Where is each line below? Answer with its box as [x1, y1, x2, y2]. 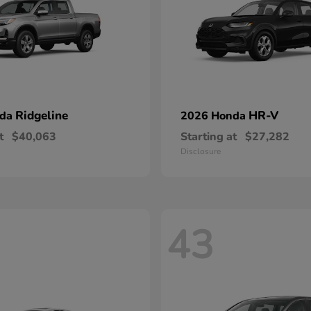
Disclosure [180, 146, 221, 157]
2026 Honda [180, 108, 249, 124]
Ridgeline [15, 108, 68, 124]
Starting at [180, 129, 237, 144]
